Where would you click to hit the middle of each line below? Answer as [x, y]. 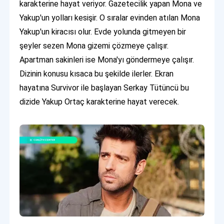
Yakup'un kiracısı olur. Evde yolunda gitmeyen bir [103, 31]
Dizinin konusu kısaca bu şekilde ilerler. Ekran [97, 73]
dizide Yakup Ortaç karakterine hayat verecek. [99, 101]
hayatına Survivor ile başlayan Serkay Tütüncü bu [104, 87]
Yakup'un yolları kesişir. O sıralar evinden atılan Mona [110, 17]
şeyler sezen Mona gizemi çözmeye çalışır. [94, 45]
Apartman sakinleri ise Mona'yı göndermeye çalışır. [107, 59]
